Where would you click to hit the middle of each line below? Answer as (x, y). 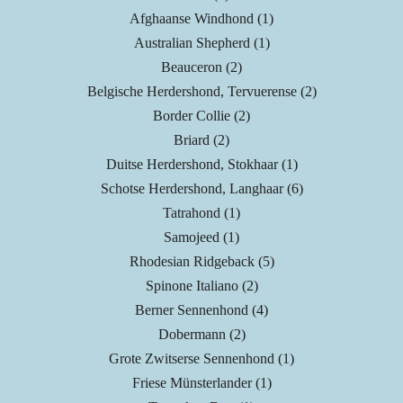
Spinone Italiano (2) (201, 286)
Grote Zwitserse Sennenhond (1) (201, 359)
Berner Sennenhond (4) (201, 310)
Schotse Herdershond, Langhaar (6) (201, 189)
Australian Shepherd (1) (201, 43)
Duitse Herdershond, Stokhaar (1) (201, 165)
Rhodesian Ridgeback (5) (201, 262)
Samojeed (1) (201, 237)
